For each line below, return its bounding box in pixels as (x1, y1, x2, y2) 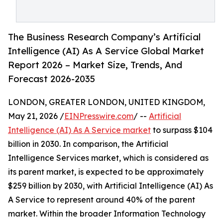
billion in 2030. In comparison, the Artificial (8, 139, 168, 149)
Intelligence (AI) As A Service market (8, 125, 151, 135)
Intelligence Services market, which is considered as (8, 153, 209, 163)
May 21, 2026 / (8, 111, 64, 121)
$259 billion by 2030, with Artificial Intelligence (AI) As (8, 181, 213, 191)
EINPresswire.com (64, 111, 133, 121)
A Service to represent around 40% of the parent (8, 195, 195, 205)
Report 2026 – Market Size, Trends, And (8, 59, 182, 71)
